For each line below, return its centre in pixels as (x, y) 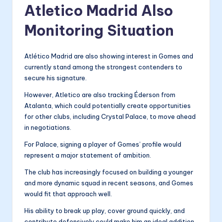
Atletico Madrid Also (99, 11)
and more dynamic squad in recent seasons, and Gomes (109, 183)
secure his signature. (55, 78)
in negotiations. (48, 128)
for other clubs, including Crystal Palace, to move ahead (110, 117)
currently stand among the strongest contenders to (103, 67)
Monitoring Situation (99, 31)
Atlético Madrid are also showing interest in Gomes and (109, 56)
